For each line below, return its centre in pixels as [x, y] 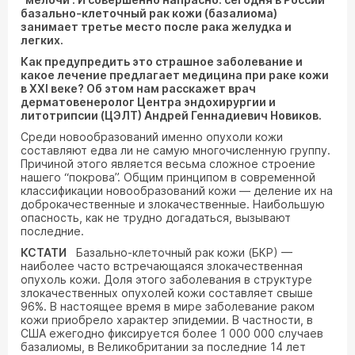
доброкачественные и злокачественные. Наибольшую [173, 204]
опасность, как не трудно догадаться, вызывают [156, 218]
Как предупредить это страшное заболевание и [162, 61]
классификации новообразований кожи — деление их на [177, 191]
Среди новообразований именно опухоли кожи [152, 137]
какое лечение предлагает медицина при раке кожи [175, 75]
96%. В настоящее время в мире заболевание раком [168, 306]
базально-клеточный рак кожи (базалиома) [149, 13]
